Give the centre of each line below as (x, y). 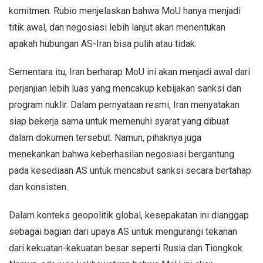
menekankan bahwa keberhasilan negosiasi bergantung (122, 154)
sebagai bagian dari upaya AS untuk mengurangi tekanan (123, 231)
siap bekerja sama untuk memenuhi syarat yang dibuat (119, 121)
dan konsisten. (38, 187)
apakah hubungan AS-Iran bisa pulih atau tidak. (103, 43)
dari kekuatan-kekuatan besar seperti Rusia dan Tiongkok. (127, 248)
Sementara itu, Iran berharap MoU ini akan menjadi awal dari (129, 72)
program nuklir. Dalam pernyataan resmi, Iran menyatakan (124, 104)
